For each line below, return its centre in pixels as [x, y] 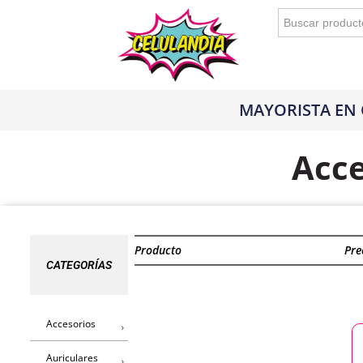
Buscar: [300, 14]
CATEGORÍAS [79, 265]
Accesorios [70, 323]
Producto [158, 250]
